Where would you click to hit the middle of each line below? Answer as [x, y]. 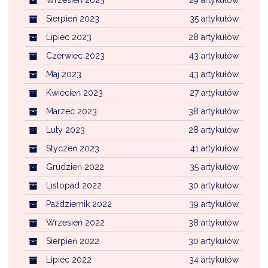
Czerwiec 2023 [75, 55]
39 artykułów [214, 204]
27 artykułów [214, 92]
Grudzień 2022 [75, 167]
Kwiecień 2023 [74, 92]
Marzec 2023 [71, 111]
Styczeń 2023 [73, 148]
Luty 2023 [66, 130]
